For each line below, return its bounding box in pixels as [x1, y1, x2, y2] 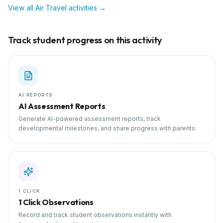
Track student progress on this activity [8, 34, 162, 46]
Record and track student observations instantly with [18, 211, 172, 219]
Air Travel [35, 3, 67, 12]
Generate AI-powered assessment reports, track [18, 115, 161, 122]
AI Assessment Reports [18, 101, 106, 111]
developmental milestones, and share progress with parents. [18, 124, 197, 132]
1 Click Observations [18, 197, 94, 207]
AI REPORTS [18, 92, 53, 98]
